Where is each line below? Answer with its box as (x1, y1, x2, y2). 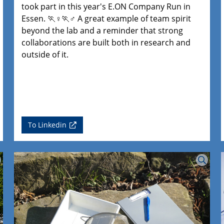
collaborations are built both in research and (21, 36, 191, 48)
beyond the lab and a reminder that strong (21, 24, 183, 36)
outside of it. (21, 48, 69, 60)
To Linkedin (28, 119, 67, 129)
